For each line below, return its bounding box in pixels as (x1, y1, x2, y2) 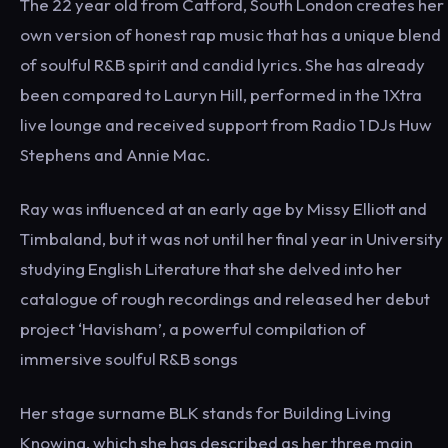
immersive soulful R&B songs (20, 348, 238, 369)
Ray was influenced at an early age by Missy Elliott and (20, 198, 427, 219)
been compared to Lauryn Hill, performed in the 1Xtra (20, 84, 422, 105)
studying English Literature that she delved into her (20, 258, 402, 279)
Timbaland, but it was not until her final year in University (20, 228, 443, 249)
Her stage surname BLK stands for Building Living (20, 402, 391, 423)
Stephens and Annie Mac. (20, 144, 210, 165)
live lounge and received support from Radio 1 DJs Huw (20, 114, 432, 135)
